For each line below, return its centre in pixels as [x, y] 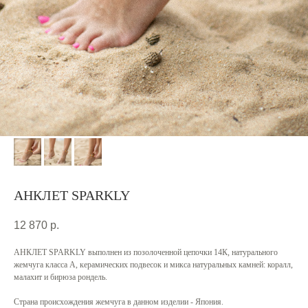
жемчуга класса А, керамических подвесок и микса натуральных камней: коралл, [153, 265]
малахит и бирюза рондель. [60, 277]
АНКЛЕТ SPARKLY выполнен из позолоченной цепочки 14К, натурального [146, 253]
